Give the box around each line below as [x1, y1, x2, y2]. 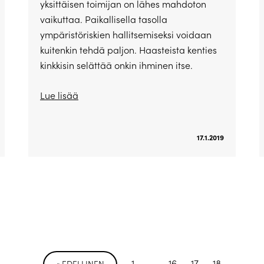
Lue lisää [39, 89, 78, 102]
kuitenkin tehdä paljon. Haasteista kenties [39, 44, 217, 57]
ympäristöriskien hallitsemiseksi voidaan [39, 28, 212, 41]
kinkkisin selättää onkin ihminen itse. [39, 59, 193, 72]
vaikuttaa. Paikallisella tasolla [39, 13, 167, 26]
